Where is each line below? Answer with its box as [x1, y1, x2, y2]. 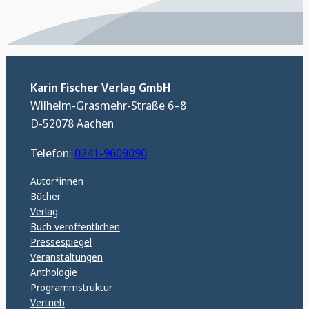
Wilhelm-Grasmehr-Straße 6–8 [30, 97, 186, 114]
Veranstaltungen [30, 250, 103, 263]
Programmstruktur [30, 280, 112, 294]
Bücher [30, 189, 61, 203]
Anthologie [30, 265, 77, 279]
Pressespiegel [30, 235, 92, 248]
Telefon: [30, 144, 74, 161]
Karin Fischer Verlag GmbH [30, 79, 171, 96]
